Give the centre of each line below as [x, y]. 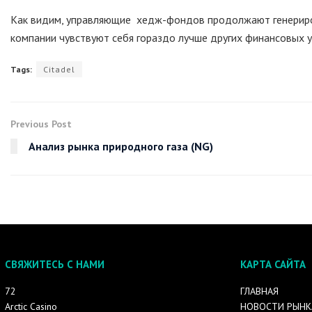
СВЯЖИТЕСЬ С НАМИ [55, 264]
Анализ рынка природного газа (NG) [121, 146]
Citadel [59, 69]
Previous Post [41, 124]
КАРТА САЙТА [273, 264]
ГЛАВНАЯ [259, 291]
